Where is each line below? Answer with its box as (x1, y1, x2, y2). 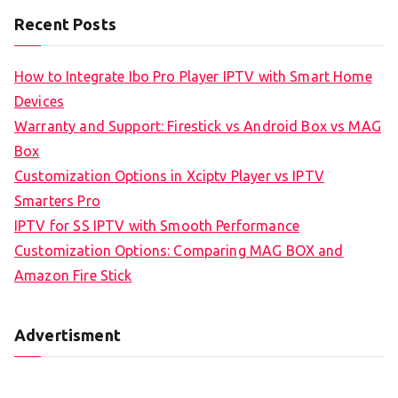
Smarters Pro (14, 193, 100, 210)
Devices (14, 93, 65, 110)
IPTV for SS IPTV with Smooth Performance (14, 218, 299, 235)
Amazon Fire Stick (14, 267, 132, 284)
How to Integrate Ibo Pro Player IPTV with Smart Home (14, 68, 372, 85)
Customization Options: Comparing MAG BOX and (14, 243, 344, 259)
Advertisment (14, 326, 121, 345)
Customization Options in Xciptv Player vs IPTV (14, 168, 324, 185)
